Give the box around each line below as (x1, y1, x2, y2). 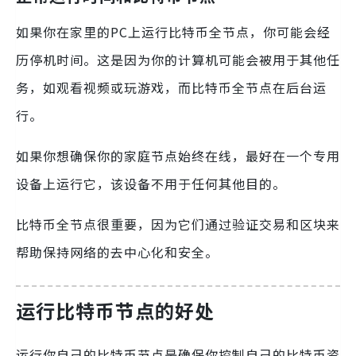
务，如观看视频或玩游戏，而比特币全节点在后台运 (16, 77, 327, 97)
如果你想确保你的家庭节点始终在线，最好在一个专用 (16, 145, 340, 165)
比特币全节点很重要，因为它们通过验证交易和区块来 (16, 214, 340, 234)
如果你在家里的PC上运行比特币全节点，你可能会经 (16, 21, 331, 41)
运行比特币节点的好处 (16, 296, 215, 324)
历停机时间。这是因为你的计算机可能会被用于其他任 (16, 49, 340, 69)
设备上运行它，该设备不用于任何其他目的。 (16, 173, 286, 193)
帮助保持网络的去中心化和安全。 (16, 242, 219, 261)
